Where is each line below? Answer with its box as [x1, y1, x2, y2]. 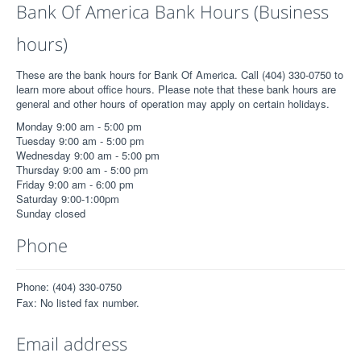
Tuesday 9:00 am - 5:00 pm [16, 133, 144, 149]
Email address [16, 331, 127, 356]
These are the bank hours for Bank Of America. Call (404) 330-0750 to [16, 67, 343, 83]
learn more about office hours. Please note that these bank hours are [16, 81, 336, 98]
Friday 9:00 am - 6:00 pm [16, 176, 134, 193]
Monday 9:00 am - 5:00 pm [16, 118, 142, 135]
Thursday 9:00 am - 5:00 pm [16, 162, 148, 178]
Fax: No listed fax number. [16, 295, 139, 311]
